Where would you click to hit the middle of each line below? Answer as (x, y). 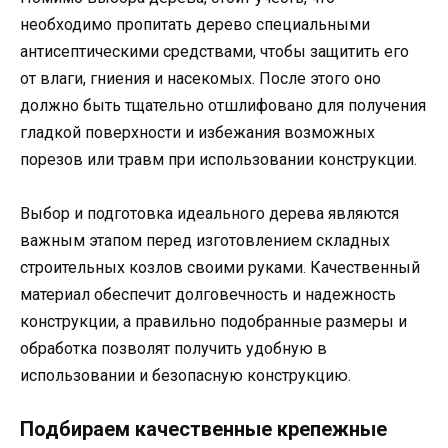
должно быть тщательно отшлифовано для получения (223, 105)
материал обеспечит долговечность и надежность (208, 294)
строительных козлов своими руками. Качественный (220, 267)
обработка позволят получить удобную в (173, 348)
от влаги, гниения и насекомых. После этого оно (200, 78)
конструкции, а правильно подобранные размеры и (213, 321)
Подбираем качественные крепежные (203, 429)
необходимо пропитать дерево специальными (195, 24)
